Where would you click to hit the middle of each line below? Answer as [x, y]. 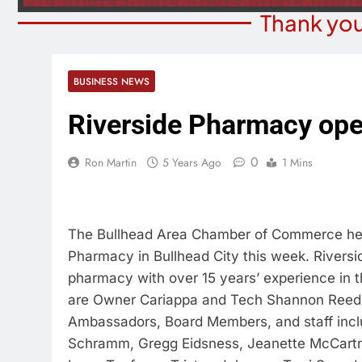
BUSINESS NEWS [112, 81]
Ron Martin [111, 162]
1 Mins [297, 162]
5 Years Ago [192, 162]
